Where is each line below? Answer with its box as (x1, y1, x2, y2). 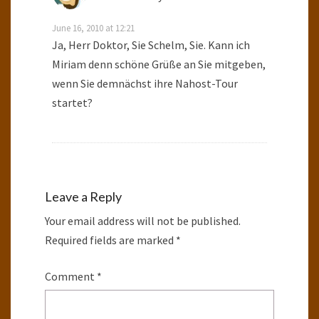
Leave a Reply (45, 189, 122, 205)
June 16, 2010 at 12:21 (52, 22, 135, 34)
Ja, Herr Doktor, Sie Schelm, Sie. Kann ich (52, 38, 250, 53)
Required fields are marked (45, 233, 176, 248)
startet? (52, 95, 93, 110)
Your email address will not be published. (45, 214, 241, 229)
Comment (45, 269, 97, 284)
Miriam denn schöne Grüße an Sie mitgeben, (52, 57, 266, 72)
